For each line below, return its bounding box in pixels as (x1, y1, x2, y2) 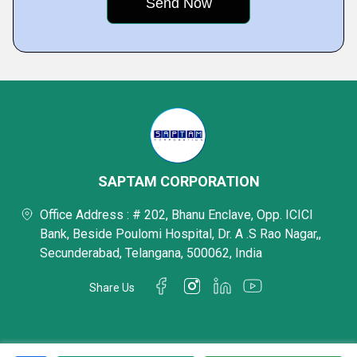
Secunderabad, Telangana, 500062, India (40, 245, 262, 261)
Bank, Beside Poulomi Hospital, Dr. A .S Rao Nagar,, (40, 226, 321, 241)
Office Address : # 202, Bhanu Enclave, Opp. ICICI (40, 207, 313, 222)
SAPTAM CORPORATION (97, 173, 260, 190)
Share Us (89, 280, 135, 294)
